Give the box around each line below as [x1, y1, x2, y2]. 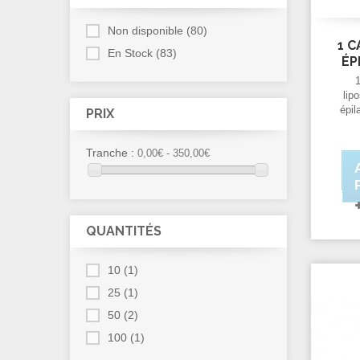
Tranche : [86, 146, 134, 159]
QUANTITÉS [86, 223, 162, 239]
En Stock [108, 47, 153, 59]
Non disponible [108, 24, 183, 37]
